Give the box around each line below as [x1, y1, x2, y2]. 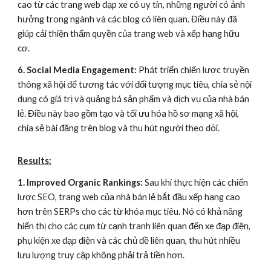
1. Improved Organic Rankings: [18, 177, 145, 188]
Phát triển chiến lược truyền [137, 65, 250, 75]
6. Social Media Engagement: [18, 65, 137, 75]
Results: [18, 155, 52, 166]
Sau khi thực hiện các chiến [145, 177, 249, 188]
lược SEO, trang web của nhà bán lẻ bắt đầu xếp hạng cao [18, 192, 241, 202]
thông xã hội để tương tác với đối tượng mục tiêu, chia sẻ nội [18, 79, 252, 90]
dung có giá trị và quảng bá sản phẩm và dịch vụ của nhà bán [18, 94, 250, 104]
